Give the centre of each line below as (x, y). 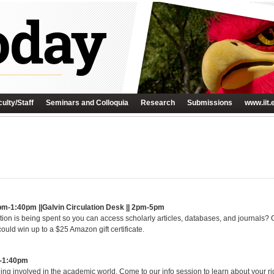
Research (158, 103)
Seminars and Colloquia (87, 103)
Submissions (210, 103)
